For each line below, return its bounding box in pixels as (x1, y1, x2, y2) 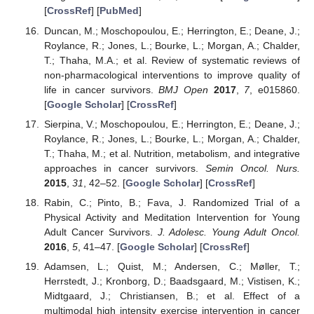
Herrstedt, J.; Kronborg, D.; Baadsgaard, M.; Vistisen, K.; (43, 275, 300, 287)
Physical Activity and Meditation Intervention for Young (43, 211, 300, 223)
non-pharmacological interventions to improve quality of (43, 69, 300, 81)
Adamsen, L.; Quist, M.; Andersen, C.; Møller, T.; (43, 260, 300, 272)
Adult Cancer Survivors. (43, 226, 158, 238)
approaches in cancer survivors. (43, 162, 205, 174)
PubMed (99, 5, 139, 17)
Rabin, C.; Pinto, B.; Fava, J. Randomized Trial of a (43, 196, 300, 208)
